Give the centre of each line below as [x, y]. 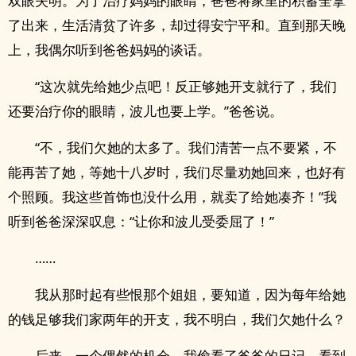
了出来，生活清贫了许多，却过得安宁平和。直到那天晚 [177, 25]
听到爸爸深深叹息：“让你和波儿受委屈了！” [141, 221]
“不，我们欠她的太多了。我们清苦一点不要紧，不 [186, 147]
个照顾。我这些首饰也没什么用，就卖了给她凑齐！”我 [172, 197]
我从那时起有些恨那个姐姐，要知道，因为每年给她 [190, 294]
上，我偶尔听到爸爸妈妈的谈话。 [109, 50]
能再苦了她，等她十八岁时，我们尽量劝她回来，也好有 [177, 172]
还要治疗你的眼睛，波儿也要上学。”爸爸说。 [145, 111]
